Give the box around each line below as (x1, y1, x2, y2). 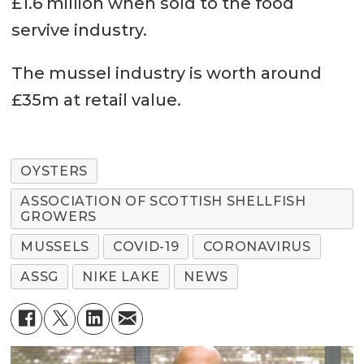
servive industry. (11, 20, 147, 41)
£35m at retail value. (11, 90, 181, 110)
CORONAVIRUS (202, 238, 311, 254)
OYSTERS (20, 162, 88, 179)
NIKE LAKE (82, 268, 161, 284)
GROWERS (20, 208, 97, 224)
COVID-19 (113, 238, 180, 254)
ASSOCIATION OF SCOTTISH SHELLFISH (20, 193, 306, 209)
